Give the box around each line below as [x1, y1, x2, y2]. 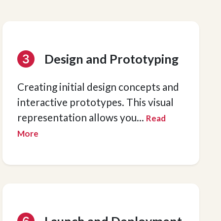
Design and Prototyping [44, 51, 179, 66]
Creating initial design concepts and [17, 80, 180, 93]
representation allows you [17, 111, 137, 123]
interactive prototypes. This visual [17, 96, 174, 108]
